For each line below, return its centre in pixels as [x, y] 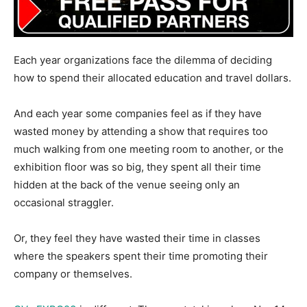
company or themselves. [73, 274]
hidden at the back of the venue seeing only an [127, 185]
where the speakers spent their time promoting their [141, 256]
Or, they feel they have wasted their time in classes [137, 238]
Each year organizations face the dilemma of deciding [143, 60]
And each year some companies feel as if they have [138, 114]
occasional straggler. [64, 203]
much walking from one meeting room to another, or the [149, 149]
